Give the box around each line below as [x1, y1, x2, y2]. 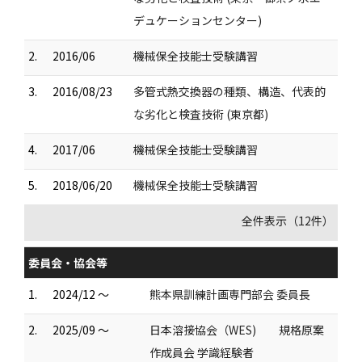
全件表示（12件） [242, 212, 334, 229]
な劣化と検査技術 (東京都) [133, 105, 268, 122]
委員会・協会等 [28, 254, 107, 271]
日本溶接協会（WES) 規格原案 [149, 321, 324, 338]
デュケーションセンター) [133, 11, 262, 28]
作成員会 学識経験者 [149, 343, 254, 360]
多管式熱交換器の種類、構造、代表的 [133, 82, 326, 99]
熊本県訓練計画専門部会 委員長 [149, 285, 310, 302]
